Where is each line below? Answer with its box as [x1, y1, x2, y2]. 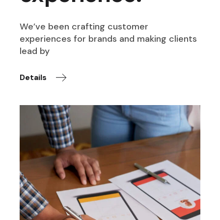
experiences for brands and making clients [20, 32, 197, 45]
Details [20, 72, 47, 83]
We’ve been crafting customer [20, 20, 149, 32]
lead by [20, 45, 50, 57]
